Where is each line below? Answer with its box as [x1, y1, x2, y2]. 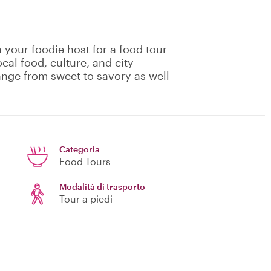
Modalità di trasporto [59, 181, 145, 192]
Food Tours [59, 155, 111, 168]
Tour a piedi [59, 193, 113, 205]
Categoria [59, 144, 100, 155]
